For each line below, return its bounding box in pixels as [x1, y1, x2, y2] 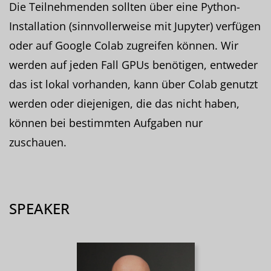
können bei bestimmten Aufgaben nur [9, 115, 203, 130]
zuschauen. [9, 134, 67, 149]
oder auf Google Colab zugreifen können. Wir [9, 38, 238, 53]
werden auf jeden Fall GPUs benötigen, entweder [9, 57, 258, 72]
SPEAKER [9, 198, 70, 218]
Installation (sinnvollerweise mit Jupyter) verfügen [9, 18, 261, 33]
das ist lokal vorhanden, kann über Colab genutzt [9, 76, 258, 91]
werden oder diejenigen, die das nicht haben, [9, 96, 240, 111]
